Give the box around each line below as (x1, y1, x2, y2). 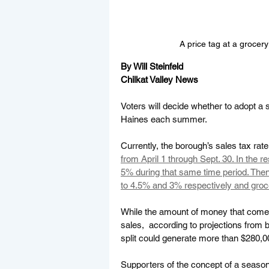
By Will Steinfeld (121, 61, 183, 71)
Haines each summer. (121, 113, 210, 124)
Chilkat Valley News (121, 74, 198, 85)
